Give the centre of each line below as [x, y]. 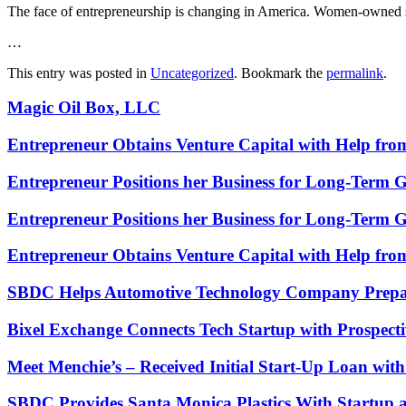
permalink [355, 72]
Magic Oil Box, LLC [84, 108]
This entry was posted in [79, 72]
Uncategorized [192, 72]
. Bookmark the [280, 72]
